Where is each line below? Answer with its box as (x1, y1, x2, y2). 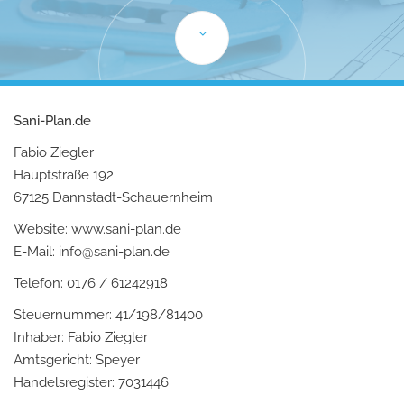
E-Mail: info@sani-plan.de (14, 243, 170, 260)
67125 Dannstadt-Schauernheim (14, 189, 213, 206)
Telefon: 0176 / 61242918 (14, 275, 168, 291)
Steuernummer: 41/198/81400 (14, 307, 203, 323)
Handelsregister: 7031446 (14, 374, 169, 390)
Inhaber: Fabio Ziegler (14, 329, 148, 345)
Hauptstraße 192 (14, 167, 114, 183)
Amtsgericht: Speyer (14, 352, 140, 368)
